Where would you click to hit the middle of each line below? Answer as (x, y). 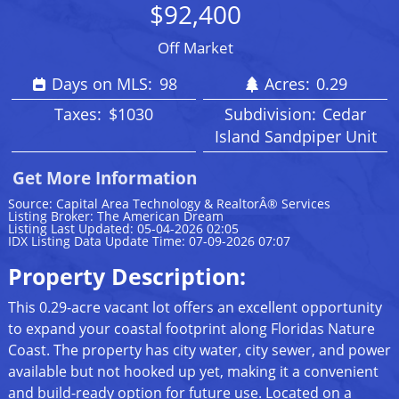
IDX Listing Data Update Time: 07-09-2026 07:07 (149, 241)
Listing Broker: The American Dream (115, 216)
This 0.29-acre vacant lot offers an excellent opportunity (195, 308)
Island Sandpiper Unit (295, 137)
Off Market (195, 48)
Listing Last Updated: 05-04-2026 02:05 (123, 229)
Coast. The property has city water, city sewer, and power (199, 350)
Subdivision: (272, 114)
